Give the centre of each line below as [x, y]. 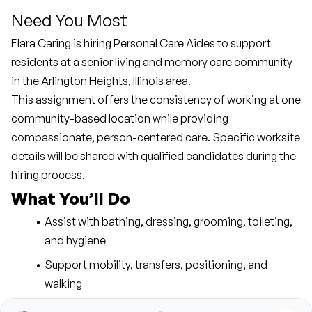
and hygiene [75, 240]
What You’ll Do [71, 198]
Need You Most [69, 20]
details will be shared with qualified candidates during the [154, 156]
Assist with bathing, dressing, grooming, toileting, [168, 221]
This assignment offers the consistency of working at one [156, 100]
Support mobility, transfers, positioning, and [156, 265]
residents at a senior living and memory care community [152, 62]
